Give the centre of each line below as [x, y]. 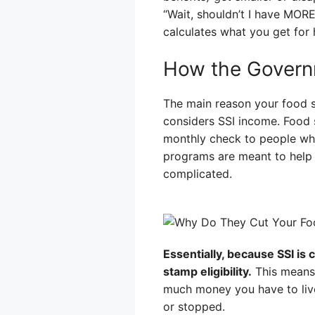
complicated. [198, 174]
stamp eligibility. [207, 271]
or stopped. [194, 307]
